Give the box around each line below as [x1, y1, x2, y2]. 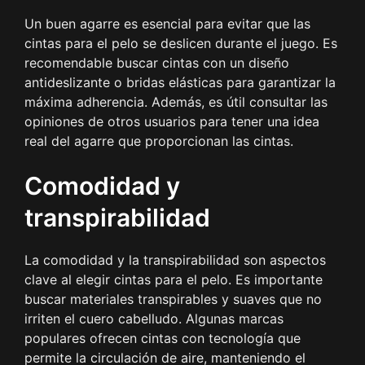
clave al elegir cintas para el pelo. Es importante [24, 270, 323, 288]
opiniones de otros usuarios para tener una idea [24, 112, 319, 130]
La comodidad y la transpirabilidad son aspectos [24, 251, 326, 268]
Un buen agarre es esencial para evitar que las [24, 15, 310, 32]
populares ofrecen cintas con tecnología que [24, 329, 301, 346]
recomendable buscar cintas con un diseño [24, 54, 289, 71]
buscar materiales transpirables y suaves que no [24, 290, 322, 307]
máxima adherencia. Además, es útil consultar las [24, 93, 328, 110]
